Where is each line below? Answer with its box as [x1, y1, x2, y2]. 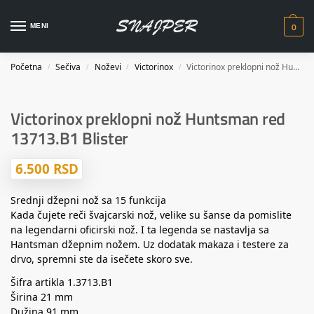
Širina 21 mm [11, 289, 73, 303]
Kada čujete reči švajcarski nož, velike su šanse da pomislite [11, 207, 292, 221]
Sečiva [55, 61, 81, 73]
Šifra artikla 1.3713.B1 [11, 275, 113, 289]
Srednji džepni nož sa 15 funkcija [11, 193, 166, 207]
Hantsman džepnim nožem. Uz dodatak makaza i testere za [11, 237, 289, 251]
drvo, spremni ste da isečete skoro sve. [11, 252, 193, 266]
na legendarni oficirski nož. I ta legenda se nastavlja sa [11, 222, 269, 236]
